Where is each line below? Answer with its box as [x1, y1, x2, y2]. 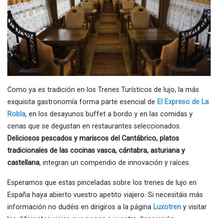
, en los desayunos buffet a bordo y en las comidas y [25, 110, 193, 119]
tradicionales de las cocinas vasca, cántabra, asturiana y [7, 146, 185, 155]
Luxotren [153, 203, 181, 212]
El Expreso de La [157, 98, 209, 107]
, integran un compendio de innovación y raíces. [39, 159, 190, 167]
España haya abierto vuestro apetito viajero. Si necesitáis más [7, 191, 203, 200]
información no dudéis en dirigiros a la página [7, 203, 153, 212]
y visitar [181, 203, 207, 212]
